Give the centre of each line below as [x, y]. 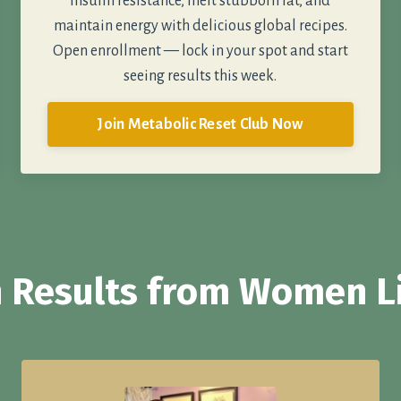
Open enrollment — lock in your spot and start [200, 51]
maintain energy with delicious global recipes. [200, 26]
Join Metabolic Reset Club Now [200, 124]
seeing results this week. [200, 77]
